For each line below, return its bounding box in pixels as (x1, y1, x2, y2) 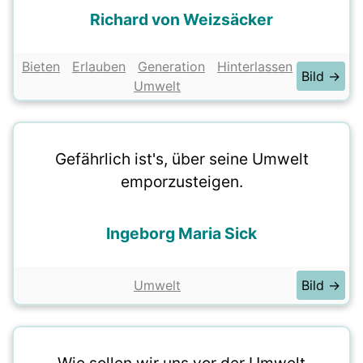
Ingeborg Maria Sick (106, 224, 257, 243)
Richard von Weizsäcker (90, 10, 273, 29)
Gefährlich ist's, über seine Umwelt (54, 149, 309, 169)
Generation (138, 58, 205, 75)
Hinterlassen (217, 58, 293, 75)
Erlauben (72, 58, 126, 75)
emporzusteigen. (120, 172, 243, 191)
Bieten (22, 58, 60, 75)
